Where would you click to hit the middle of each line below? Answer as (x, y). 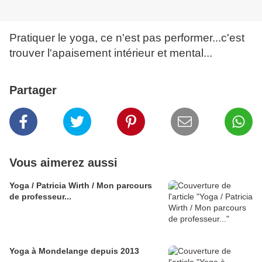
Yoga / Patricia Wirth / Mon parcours (81, 186)
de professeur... (40, 197)
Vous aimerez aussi (63, 163)
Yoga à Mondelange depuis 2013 (74, 251)
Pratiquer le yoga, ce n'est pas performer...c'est (127, 38)
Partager (33, 90)
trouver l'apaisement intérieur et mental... (111, 53)
